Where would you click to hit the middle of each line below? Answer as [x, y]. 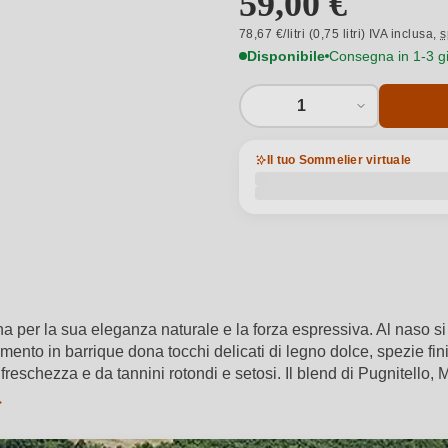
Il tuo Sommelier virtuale [339, 160]
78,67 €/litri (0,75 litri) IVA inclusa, [340, 34]
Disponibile [286, 55]
